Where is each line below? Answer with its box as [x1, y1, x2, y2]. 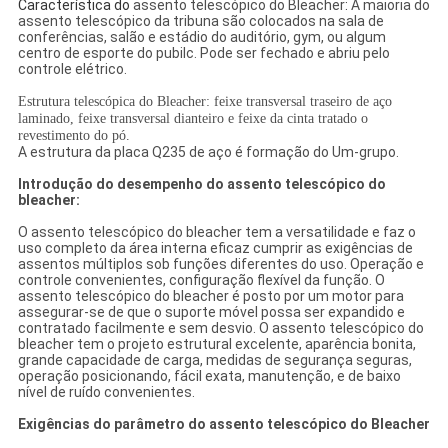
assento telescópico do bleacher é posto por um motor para [17, 288, 404, 305]
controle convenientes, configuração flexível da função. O [17, 272, 385, 289]
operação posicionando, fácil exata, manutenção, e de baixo [17, 368, 401, 385]
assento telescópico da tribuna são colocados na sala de [17, 13, 384, 30]
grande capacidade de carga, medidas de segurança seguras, [17, 352, 412, 369]
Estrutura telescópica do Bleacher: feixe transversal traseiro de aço [17, 94, 392, 110]
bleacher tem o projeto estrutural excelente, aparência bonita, [17, 336, 416, 353]
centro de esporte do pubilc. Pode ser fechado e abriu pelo [17, 45, 390, 62]
